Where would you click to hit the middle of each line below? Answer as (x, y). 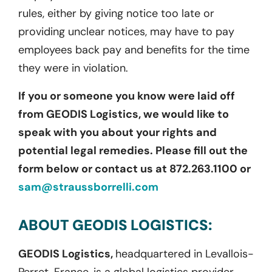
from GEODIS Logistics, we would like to (124, 114)
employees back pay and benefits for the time (134, 49)
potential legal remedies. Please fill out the (133, 150)
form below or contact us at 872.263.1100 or (134, 168)
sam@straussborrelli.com (88, 187)
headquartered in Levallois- (185, 253)
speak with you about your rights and (117, 132)
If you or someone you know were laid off (127, 96)
